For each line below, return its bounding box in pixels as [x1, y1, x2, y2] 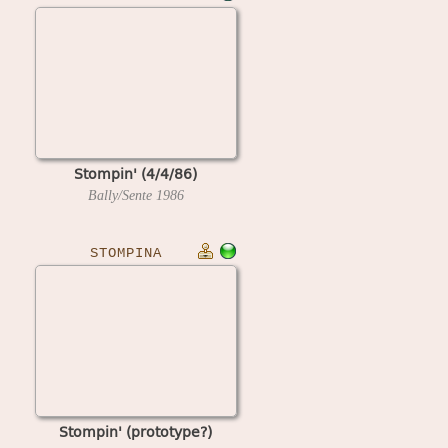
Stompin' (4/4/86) [74, 162, 197, 184]
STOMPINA [89, 245, 162, 261]
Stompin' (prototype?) [59, 420, 212, 442]
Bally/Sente [87, 187, 156, 203]
